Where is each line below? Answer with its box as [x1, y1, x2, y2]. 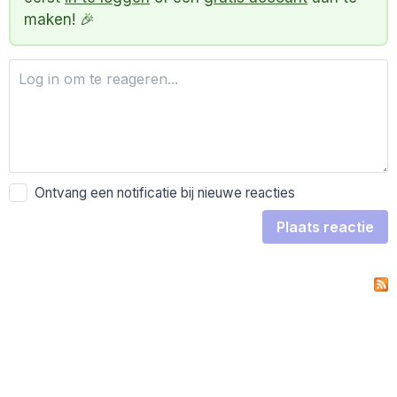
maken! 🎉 [24, 10, 95, 28]
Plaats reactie [276, 218, 374, 237]
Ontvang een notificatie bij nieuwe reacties [27, 184, 296, 202]
